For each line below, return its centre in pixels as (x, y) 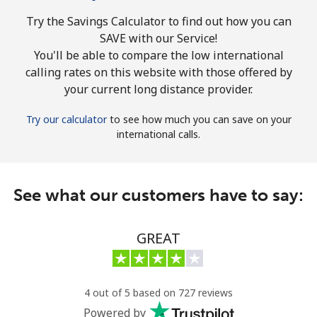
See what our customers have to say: (158, 195)
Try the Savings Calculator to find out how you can (158, 21)
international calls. (158, 134)
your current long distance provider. (158, 89)
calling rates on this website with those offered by (158, 72)
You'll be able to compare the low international (158, 55)
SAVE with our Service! (158, 38)
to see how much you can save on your (199, 119)
